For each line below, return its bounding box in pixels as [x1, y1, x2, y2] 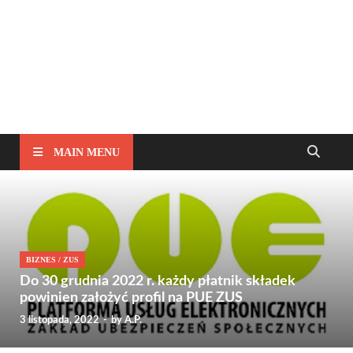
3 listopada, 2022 [20, 314, 99, 325]
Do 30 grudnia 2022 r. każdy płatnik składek [20, 274, 295, 289]
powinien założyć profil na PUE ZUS [20, 291, 243, 306]
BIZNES [26, 255, 56, 265]
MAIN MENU [54, 146, 120, 158]
